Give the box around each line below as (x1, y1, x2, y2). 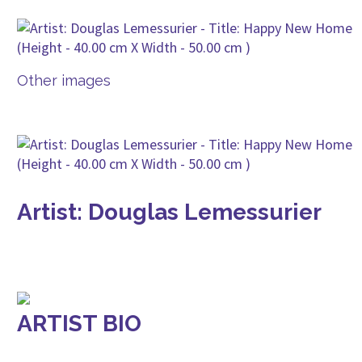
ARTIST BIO (17, 310, 141, 337)
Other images (17, 72, 111, 89)
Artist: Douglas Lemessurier (17, 199, 322, 225)
